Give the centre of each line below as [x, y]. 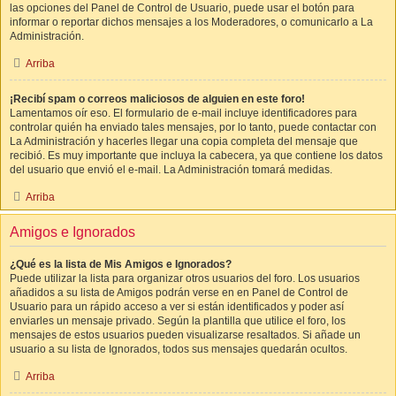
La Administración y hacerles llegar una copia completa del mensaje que [184, 141]
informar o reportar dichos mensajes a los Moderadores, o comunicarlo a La [191, 22]
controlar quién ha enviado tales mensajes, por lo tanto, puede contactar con [193, 127]
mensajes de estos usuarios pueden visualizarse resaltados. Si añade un [185, 335]
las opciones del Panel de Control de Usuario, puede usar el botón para [182, 8]
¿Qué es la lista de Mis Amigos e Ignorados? [121, 264]
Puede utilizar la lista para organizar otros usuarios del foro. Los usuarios [185, 278]
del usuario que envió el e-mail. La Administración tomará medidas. [171, 170]
